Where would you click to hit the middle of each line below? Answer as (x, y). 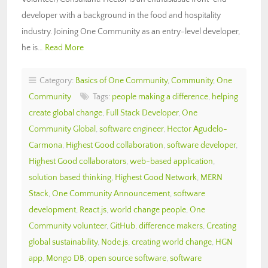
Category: (56, 80)
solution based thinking (70, 177)
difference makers (171, 226)
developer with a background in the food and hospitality (121, 15)
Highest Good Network (156, 177)
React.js (93, 210)
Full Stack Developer (142, 113)
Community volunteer (68, 226)
